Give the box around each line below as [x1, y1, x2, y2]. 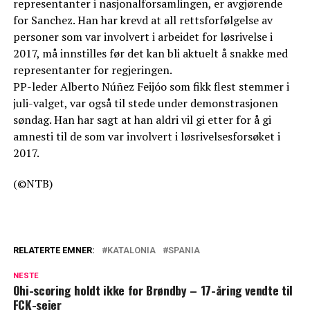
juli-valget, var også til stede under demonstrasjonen [12, 95, 278, 111]
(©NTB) [12, 176, 53, 192]
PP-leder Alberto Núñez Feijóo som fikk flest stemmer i [12, 79, 289, 95]
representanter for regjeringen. [12, 62, 172, 78]
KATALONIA [107, 245, 156, 256]
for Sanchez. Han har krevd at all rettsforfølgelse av [12, 12, 273, 28]
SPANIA [167, 245, 200, 256]
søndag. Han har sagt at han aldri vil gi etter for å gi [12, 112, 271, 128]
